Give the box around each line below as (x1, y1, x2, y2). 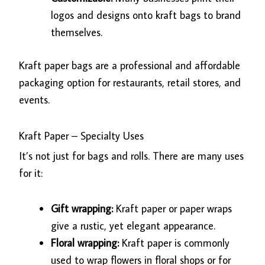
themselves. (51, 25, 103, 40)
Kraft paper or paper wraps (116, 202, 232, 216)
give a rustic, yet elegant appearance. (51, 219, 216, 233)
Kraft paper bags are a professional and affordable (19, 59, 241, 73)
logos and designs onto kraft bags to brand (51, 8, 241, 22)
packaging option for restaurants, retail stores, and (19, 76, 241, 90)
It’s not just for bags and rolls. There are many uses (19, 148, 244, 163)
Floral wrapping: (51, 236, 122, 250)
